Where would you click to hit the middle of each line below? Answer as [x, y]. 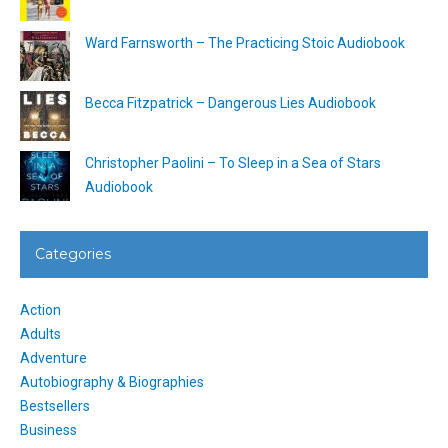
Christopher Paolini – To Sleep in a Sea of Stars [233, 162]
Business [48, 429]
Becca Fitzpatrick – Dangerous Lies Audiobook [230, 102]
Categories [73, 253]
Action [40, 309]
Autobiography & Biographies [112, 381]
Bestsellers [55, 405]
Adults [40, 333]
